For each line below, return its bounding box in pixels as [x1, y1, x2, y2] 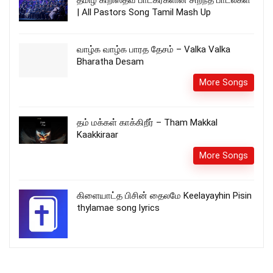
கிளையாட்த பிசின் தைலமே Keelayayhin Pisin [77, 190, 252, 202]
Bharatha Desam [77, 56, 144, 68]
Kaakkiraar [77, 129, 118, 141]
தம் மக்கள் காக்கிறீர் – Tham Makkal [77, 117, 218, 129]
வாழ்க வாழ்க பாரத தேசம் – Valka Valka [77, 44, 230, 55]
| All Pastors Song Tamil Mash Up [77, 7, 211, 18]
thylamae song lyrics [77, 202, 160, 214]
